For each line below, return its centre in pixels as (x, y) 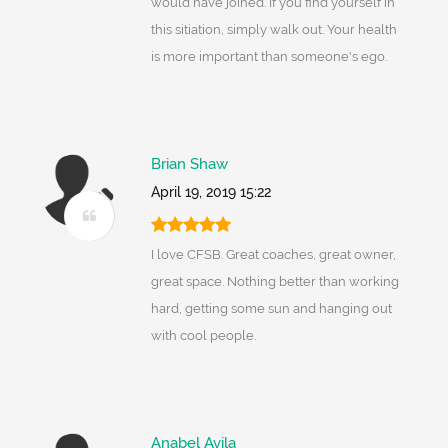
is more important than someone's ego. (268, 57)
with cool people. (203, 336)
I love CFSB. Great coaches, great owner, (273, 255)
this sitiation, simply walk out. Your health (273, 30)
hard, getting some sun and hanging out (271, 309)
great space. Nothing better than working (274, 282)
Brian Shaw (189, 164)
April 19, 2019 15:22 (210, 192)
